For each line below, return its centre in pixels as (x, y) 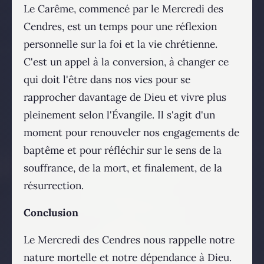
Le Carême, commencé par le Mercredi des (123, 9)
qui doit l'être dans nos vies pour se (107, 80)
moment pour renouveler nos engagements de (131, 133)
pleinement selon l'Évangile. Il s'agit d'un (119, 115)
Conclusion (51, 213)
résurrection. (54, 186)
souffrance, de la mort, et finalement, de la (123, 168)
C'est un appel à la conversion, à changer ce (126, 62)
